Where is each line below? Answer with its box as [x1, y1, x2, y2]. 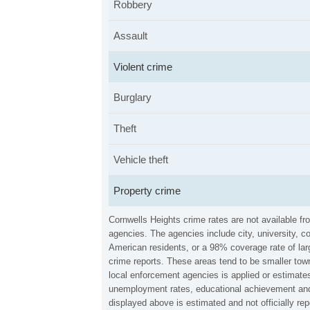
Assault [113, 30, 147, 42]
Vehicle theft [113, 154, 168, 165]
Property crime [113, 185, 181, 197]
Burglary [113, 91, 152, 103]
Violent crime [113, 61, 172, 73]
